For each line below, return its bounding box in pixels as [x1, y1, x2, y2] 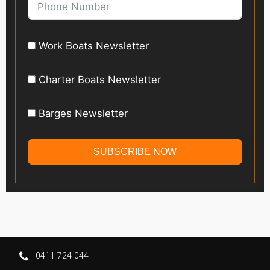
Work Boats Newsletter [39, 40, 149, 52]
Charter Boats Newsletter [39, 74, 161, 86]
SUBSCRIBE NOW [93, 146, 177, 157]
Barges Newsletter [39, 107, 128, 120]
